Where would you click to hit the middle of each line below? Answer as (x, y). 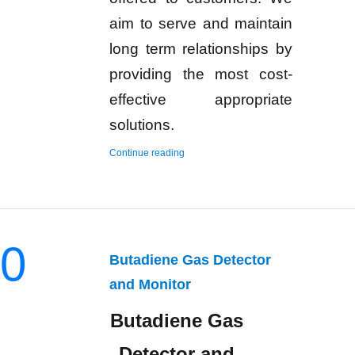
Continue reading (147, 153)
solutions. (142, 125)
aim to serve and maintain (201, 24)
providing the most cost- (201, 74)
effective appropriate (201, 100)
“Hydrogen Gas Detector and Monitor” (265, 153)
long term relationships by (201, 49)
